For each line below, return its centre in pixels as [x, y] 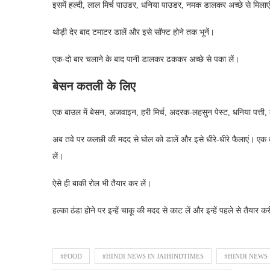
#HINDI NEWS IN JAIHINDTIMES [153, 256]
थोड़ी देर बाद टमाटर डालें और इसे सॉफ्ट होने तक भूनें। [133, 32]
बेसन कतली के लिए [94, 86]
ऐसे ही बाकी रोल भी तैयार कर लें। [102, 184]
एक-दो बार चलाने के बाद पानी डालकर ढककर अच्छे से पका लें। [146, 59]
